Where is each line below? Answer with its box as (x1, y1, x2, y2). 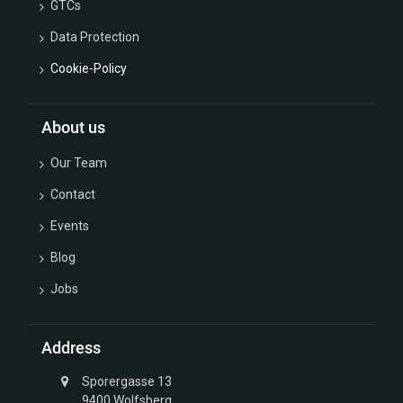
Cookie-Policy (50, 61, 127, 76)
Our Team (50, 156, 107, 170)
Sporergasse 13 (81, 374, 172, 389)
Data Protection (50, 30, 139, 44)
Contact (50, 187, 95, 201)
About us (41, 119, 105, 137)
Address (41, 339, 101, 357)
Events (50, 219, 89, 233)
